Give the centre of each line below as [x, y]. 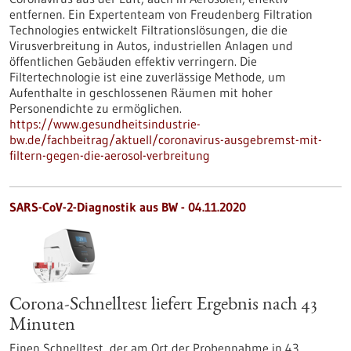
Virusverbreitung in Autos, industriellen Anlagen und [151, 45]
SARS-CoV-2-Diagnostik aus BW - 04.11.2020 [128, 207]
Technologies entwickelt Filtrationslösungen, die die [148, 30]
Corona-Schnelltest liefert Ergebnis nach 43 [163, 306]
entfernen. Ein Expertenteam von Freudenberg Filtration [161, 14]
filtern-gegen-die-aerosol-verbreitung [110, 155]
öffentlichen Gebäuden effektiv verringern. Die [133, 61]
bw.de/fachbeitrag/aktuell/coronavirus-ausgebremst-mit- [166, 139]
